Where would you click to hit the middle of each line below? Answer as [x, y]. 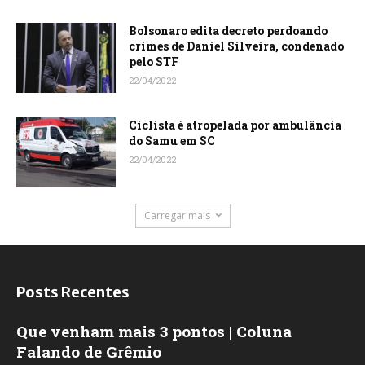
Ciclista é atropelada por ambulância [235, 125]
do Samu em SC [172, 141]
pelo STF [154, 62]
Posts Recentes [73, 292]
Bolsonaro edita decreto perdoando [229, 31]
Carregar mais [177, 215]
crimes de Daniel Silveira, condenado [237, 46]
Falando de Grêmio [89, 351]
